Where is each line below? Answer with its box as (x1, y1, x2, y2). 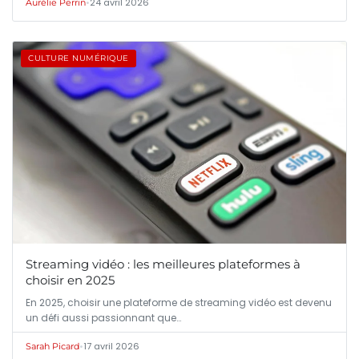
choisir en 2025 (26, 272, 115, 288)
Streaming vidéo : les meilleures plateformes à (26, 256, 301, 272)
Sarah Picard (26, 340, 79, 352)
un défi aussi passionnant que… (26, 310, 181, 325)
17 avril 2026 (83, 339, 139, 353)
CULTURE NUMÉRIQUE (28, 52, 129, 63)
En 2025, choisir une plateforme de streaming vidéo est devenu (26, 295, 332, 309)
